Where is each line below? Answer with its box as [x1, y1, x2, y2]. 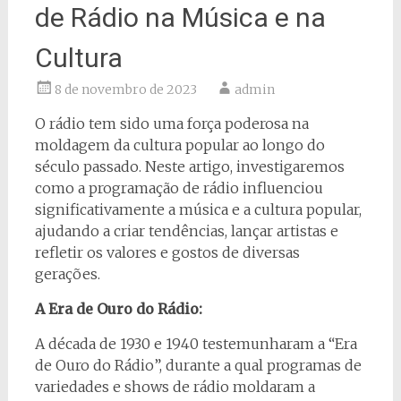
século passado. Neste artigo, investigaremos [34, 158, 345, 176]
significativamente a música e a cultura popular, [34, 200, 362, 219]
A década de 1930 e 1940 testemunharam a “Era [34, 335, 357, 354]
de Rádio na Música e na [34, 2, 326, 34]
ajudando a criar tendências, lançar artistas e [34, 222, 338, 241]
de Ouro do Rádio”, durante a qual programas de [34, 356, 362, 375]
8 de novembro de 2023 [54, 81, 197, 98]
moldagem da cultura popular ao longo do [34, 136, 325, 155]
